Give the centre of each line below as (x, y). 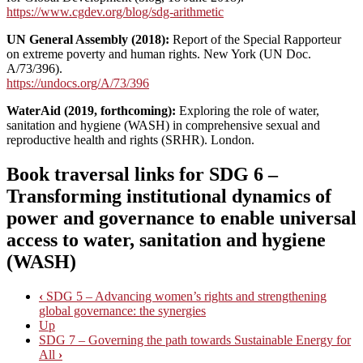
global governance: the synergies (122, 310)
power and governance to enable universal (181, 218)
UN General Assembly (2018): (90, 39)
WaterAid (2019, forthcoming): (91, 110)
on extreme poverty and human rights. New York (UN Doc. (159, 53)
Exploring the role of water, (248, 110)
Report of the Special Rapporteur (257, 39)
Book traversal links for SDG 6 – (142, 174)
